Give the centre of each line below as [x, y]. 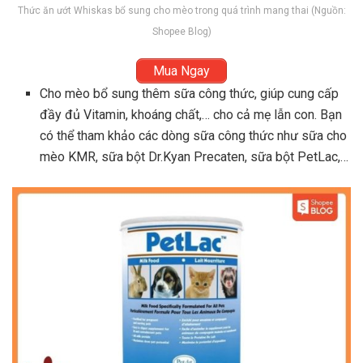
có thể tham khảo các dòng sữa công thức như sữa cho [194, 135]
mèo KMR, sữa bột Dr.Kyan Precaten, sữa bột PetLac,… [194, 156]
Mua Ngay [181, 70]
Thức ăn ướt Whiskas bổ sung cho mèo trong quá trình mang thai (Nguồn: [181, 10]
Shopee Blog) [181, 31]
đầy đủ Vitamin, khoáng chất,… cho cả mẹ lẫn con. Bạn [191, 114]
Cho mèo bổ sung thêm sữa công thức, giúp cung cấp [190, 93]
